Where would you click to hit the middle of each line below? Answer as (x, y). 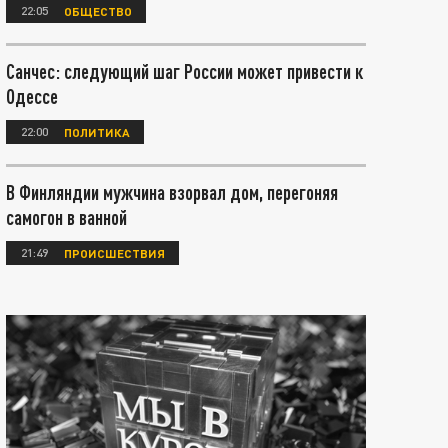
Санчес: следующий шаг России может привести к (184, 71)
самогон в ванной (66, 217)
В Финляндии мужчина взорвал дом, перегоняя (172, 192)
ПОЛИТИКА (97, 131)
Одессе (32, 96)
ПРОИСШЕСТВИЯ (114, 252)
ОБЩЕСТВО (98, 10)
